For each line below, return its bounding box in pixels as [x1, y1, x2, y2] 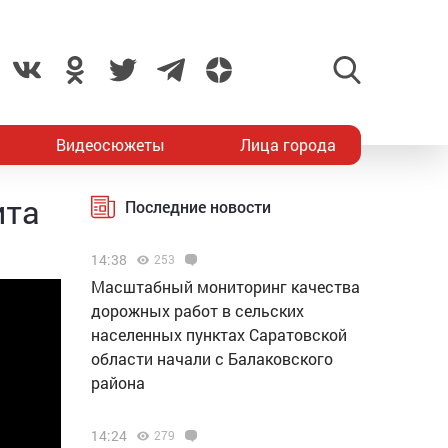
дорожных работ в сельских [91, 300, 304, 321]
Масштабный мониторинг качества [91, 276, 360, 297]
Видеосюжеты [56, 134, 166, 155]
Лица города [239, 134, 336, 155]
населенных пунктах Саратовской [91, 324, 347, 345]
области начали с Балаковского [91, 348, 333, 369]
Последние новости [125, 196, 271, 217]
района [91, 372, 145, 393]
